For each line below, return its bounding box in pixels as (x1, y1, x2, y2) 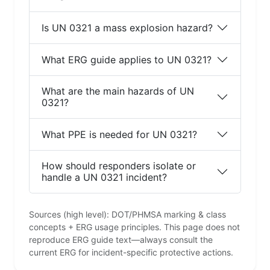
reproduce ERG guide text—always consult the (29, 234, 213, 245)
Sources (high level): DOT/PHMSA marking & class (29, 209, 226, 220)
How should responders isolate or (42, 160, 196, 172)
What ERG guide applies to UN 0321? (42, 53, 212, 66)
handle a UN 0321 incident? (42, 171, 167, 184)
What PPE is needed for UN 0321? (42, 128, 197, 140)
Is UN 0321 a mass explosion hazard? (42, 21, 213, 34)
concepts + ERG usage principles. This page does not (29, 222, 240, 233)
